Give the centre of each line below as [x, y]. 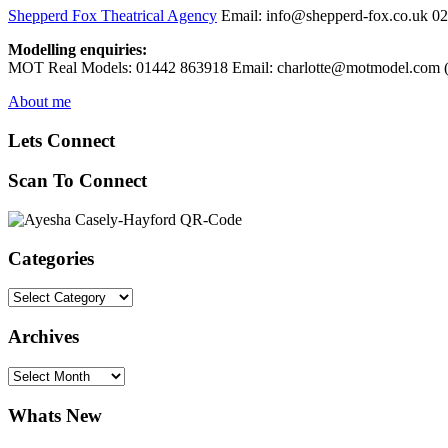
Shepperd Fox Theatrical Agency [112, 15]
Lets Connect [61, 140]
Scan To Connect [77, 181]
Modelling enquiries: [77, 49]
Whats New [55, 415]
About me [39, 101]
